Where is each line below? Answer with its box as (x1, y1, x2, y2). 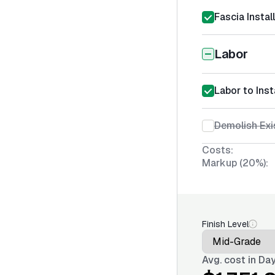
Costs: (202, 144, 233, 157)
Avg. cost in (202, 254, 258, 266)
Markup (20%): (202, 157, 268, 169)
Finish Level (202, 219, 249, 230)
